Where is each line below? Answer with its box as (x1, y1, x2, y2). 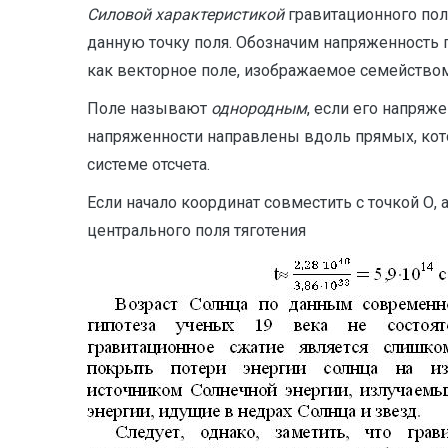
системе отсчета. (87, 155, 210, 174)
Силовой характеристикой (87, 5, 284, 24)
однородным (211, 99, 307, 118)
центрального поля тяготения (87, 221, 306, 240)
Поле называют (87, 99, 211, 118)
